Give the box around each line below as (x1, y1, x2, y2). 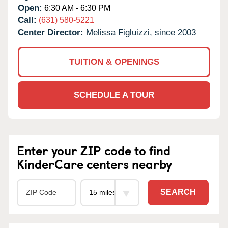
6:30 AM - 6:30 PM (42, 3, 110, 12)
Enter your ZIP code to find (17, 140, 170, 159)
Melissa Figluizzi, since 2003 (86, 27, 196, 37)
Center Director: (18, 27, 86, 37)
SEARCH (160, 188, 196, 197)
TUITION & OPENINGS (69, 56, 159, 67)
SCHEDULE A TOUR (74, 90, 154, 100)
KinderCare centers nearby (17, 154, 172, 173)
